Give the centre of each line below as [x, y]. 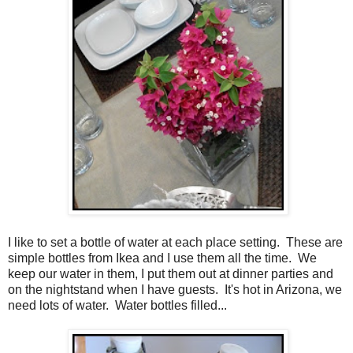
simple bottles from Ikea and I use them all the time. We [162, 258]
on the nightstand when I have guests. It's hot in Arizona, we [175, 290]
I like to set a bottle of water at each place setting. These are [175, 243]
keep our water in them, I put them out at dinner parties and [171, 274]
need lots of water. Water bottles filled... [117, 306]
